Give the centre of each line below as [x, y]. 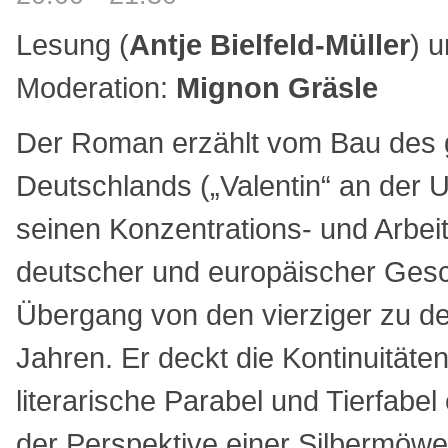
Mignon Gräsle [277, 87]
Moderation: [96, 87]
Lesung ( [72, 44]
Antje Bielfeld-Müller [269, 44]
